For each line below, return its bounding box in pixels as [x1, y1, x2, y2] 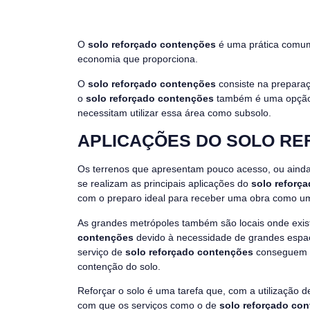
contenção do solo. [77, 260, 161, 272]
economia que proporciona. [77, 53, 201, 65]
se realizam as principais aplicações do [77, 178, 251, 190]
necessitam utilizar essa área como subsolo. [77, 107, 271, 118]
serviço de [77, 246, 125, 257]
